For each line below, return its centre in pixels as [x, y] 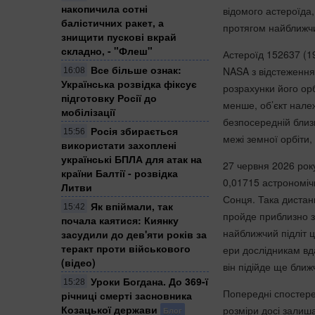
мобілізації [88, 111]
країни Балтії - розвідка [120, 173]
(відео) [78, 262]
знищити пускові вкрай [119, 36]
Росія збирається [134, 130]
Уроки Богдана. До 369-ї [149, 281]
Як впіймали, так [132, 206]
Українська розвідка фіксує [129, 83]
